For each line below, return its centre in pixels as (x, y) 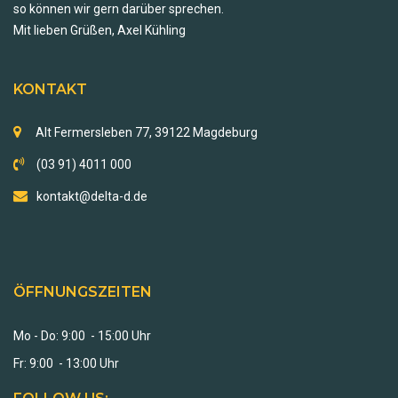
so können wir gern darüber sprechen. (119, 9)
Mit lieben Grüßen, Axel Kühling (101, 31)
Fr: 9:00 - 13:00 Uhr (66, 364)
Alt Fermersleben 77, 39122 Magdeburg (144, 133)
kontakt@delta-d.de (92, 197)
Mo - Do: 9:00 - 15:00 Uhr (82, 336)
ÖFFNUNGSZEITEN (83, 292)
